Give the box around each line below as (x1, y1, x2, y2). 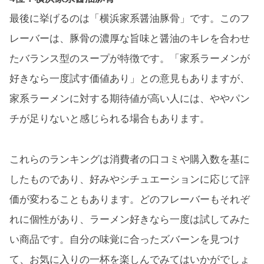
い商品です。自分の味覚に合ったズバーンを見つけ (9, 234, 240, 246)
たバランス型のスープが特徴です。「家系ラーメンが (9, 52, 250, 64)
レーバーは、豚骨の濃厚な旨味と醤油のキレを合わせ (9, 32, 250, 44)
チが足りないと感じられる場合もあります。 (9, 113, 210, 124)
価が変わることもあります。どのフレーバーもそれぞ (9, 194, 250, 206)
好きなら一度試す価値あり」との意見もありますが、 (9, 72, 250, 84)
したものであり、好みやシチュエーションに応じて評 (9, 174, 250, 186)
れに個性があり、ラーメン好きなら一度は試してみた (9, 214, 250, 226)
